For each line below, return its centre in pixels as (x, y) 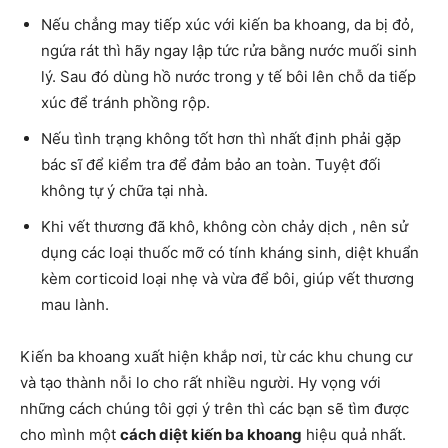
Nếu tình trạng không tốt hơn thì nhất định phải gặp (221, 139)
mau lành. (75, 305)
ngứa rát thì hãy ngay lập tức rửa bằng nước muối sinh (229, 51)
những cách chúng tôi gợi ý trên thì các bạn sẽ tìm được (214, 409)
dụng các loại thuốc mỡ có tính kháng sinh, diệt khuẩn (230, 253)
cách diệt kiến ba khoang (211, 435)
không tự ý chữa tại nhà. (124, 191)
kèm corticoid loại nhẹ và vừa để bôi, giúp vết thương (227, 279)
